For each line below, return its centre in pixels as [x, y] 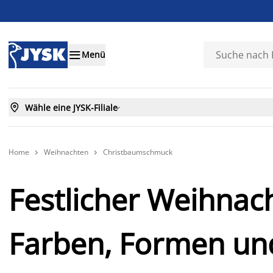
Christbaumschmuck [138, 152]
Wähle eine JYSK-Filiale [71, 107]
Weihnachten [66, 152]
